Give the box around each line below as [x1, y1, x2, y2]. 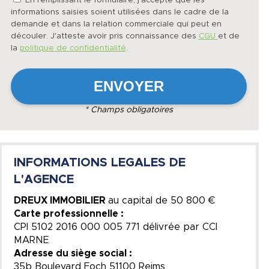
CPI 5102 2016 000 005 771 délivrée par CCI [13, 222, 217, 232]
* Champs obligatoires [84, 106, 173, 114]
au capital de [107, 196, 171, 205]
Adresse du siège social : [13, 249, 132, 258]
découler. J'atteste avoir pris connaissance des [10, 32, 199, 40]
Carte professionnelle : [13, 209, 124, 219]
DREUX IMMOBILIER [13, 196, 108, 205]
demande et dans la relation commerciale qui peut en [10, 20, 222, 28]
